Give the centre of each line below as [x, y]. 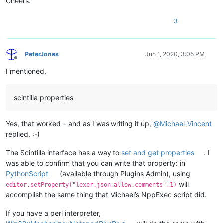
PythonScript [27, 174]
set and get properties [158, 153]
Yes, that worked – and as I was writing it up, [80, 124]
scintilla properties [44, 98]
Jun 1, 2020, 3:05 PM [175, 54]
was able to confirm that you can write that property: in [96, 163]
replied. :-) [23, 134]
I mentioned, [26, 71]
